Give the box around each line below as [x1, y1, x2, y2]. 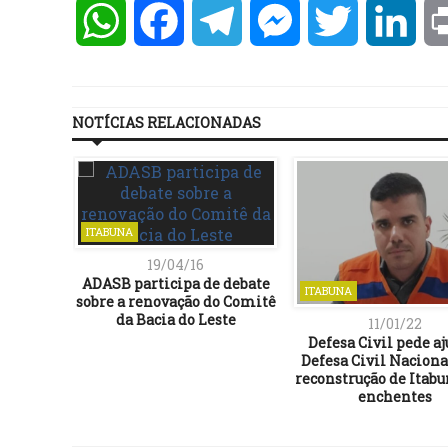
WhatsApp [126, 10, 212, 32]
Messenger [300, 10, 387, 32]
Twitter [358, 10, 420, 32]
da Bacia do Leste [115, 310, 236, 330]
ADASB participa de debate [81, 274, 270, 294]
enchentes [357, 386, 432, 406]
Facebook [184, 10, 259, 32]
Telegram [242, 10, 318, 32]
